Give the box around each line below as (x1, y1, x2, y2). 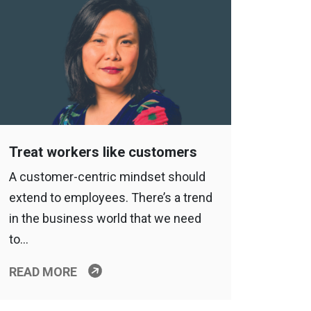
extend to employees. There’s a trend (8, 190, 212, 205)
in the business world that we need (8, 211, 201, 226)
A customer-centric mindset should (8, 169, 205, 184)
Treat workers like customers (8, 144, 197, 160)
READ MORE (8, 264, 77, 279)
